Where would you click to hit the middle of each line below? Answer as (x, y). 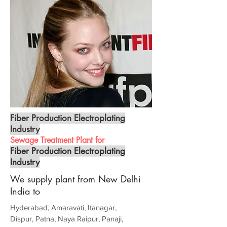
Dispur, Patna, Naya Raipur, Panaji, (67, 219)
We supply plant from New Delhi (75, 179)
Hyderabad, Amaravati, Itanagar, (63, 208)
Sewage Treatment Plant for (57, 140)
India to (25, 191)
